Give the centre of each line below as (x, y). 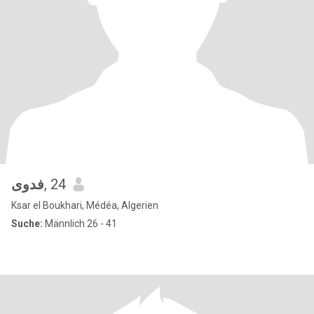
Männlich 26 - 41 (80, 224)
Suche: (27, 224)
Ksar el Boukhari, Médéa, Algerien (85, 205)
